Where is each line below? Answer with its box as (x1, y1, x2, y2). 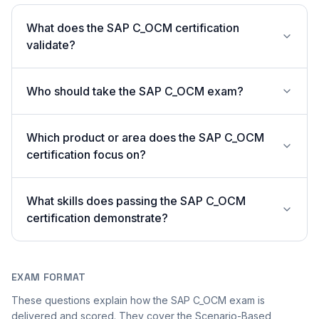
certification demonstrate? (26, 211, 168, 225)
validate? (26, 38, 75, 52)
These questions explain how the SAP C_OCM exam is (11, 294, 265, 306)
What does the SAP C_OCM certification (26, 21, 239, 35)
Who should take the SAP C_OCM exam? (26, 84, 244, 98)
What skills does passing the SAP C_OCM (26, 194, 246, 208)
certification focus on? (26, 147, 146, 162)
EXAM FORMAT (11, 271, 86, 283)
